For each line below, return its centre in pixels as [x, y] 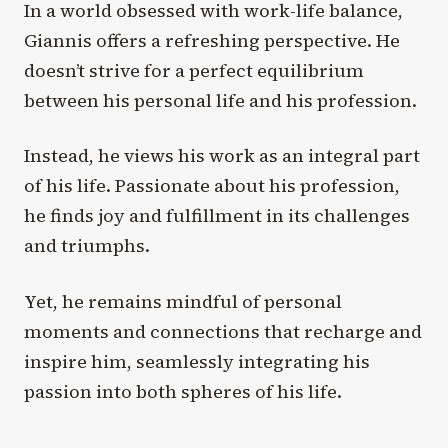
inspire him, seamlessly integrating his [197, 361]
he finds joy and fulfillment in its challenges [217, 216]
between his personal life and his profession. [220, 101]
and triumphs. [87, 246]
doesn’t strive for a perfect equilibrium [194, 71]
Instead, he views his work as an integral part [222, 156]
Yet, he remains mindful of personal [183, 301]
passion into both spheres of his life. [183, 391]
